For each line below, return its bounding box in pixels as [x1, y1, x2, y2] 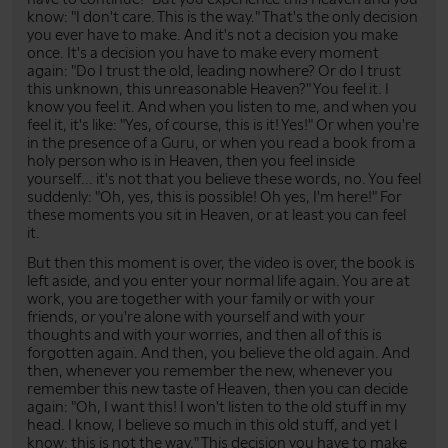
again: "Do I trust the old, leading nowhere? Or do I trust [27, 61, 401, 80]
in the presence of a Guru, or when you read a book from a [27, 133, 416, 152]
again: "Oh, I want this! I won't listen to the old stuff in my [27, 397, 406, 416]
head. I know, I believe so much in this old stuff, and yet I [27, 415, 398, 434]
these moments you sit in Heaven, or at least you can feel [27, 205, 406, 224]
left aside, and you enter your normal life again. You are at [27, 271, 410, 290]
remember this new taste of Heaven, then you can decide [27, 379, 408, 398]
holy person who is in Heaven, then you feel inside [27, 151, 355, 170]
